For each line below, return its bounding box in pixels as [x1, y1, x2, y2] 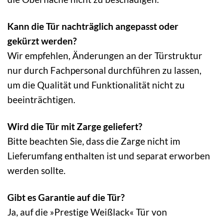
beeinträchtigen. [7, 93, 75, 105]
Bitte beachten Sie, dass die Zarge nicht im [7, 135, 180, 147]
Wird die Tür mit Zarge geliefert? [7, 120, 142, 132]
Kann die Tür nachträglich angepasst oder [7, 20, 178, 32]
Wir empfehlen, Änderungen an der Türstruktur [7, 49, 202, 61]
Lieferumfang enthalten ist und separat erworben [7, 150, 210, 161]
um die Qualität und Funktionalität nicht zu [7, 79, 185, 90]
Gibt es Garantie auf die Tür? [7, 191, 125, 203]
